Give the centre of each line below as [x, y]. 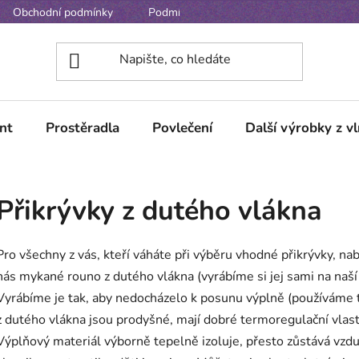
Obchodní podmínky [63, 12]
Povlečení [182, 127]
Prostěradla [83, 127]
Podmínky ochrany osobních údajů [234, 12]
